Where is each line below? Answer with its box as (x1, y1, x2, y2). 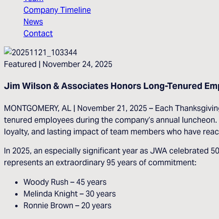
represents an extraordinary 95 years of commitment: (4, 157, 197, 168)
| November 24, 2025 (37, 59, 112, 69)
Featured (4, 59, 37, 69)
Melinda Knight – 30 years (23, 188, 116, 198)
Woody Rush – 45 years (23, 176, 107, 187)
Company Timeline (23, 4, 91, 15)
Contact (23, 28, 53, 38)
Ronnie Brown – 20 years (23, 200, 111, 210)
